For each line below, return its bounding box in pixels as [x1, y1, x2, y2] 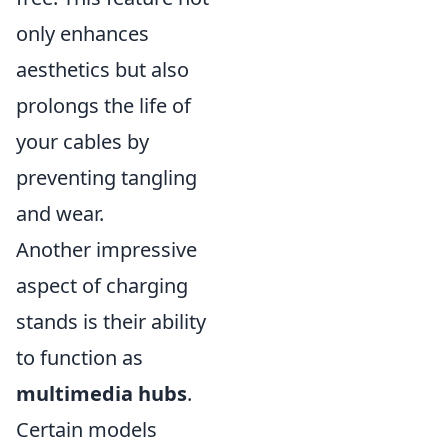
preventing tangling [16, 164, 197, 191]
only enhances [16, 20, 149, 47]
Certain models [16, 416, 157, 443]
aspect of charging [16, 272, 188, 299]
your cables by [16, 128, 149, 155]
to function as [16, 344, 143, 371]
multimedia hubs [16, 380, 187, 407]
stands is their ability [16, 308, 206, 335]
